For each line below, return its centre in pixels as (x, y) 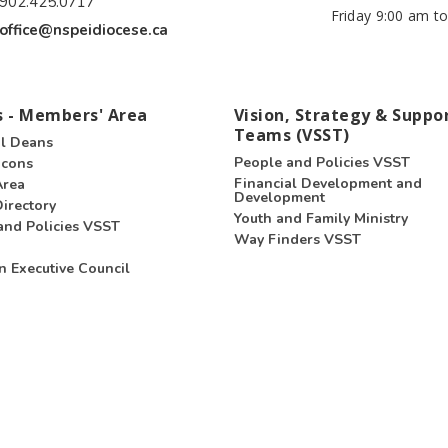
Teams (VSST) (292, 134)
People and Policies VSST (322, 163)
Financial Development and (328, 184)
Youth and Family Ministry (321, 219)
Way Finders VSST (297, 240)
